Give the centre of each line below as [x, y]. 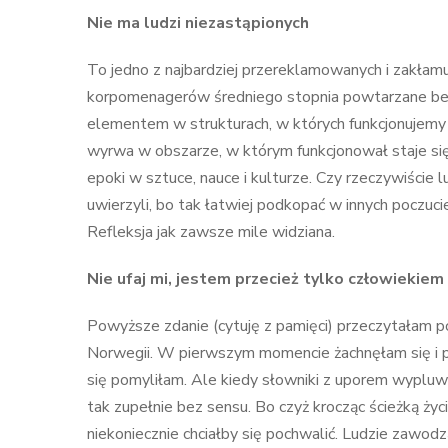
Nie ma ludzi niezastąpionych [198, 23]
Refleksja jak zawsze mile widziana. [211, 232]
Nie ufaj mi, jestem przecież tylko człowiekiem [265, 279]
